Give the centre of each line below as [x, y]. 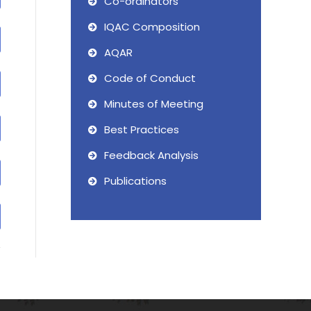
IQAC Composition [152, 27]
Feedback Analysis [151, 155]
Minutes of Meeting [154, 104]
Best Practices [142, 129]
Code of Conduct [150, 78]
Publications [135, 181]
